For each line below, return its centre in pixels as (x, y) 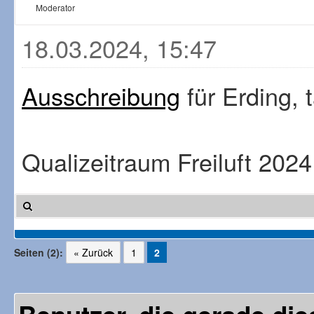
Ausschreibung (101, 96)
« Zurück (93, 252)
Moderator (55, 7)
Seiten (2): (39, 252)
